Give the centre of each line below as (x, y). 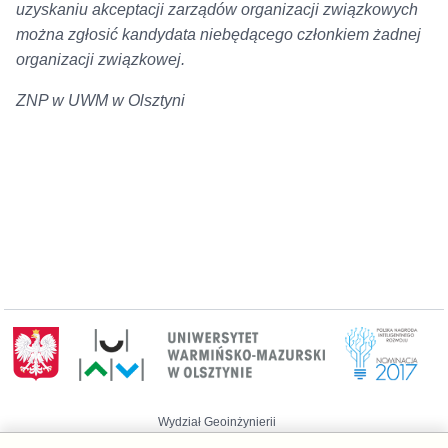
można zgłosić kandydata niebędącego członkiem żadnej (218, 35)
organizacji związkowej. (100, 60)
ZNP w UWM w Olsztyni (100, 101)
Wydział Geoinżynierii (217, 422)
